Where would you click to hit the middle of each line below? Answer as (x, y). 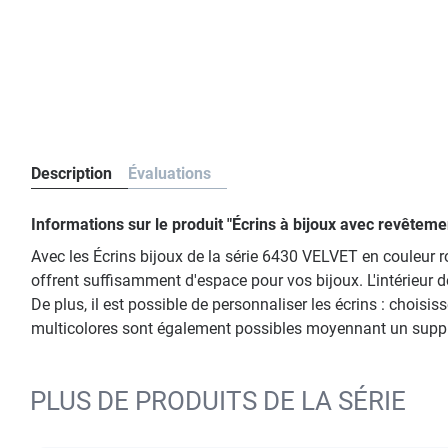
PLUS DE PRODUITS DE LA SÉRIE (218, 401)
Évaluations (169, 173)
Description (71, 173)
